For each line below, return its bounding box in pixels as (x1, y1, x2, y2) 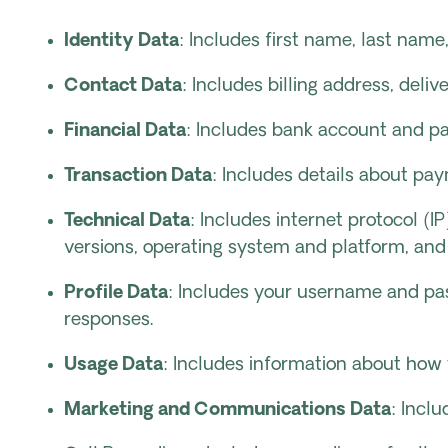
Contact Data (64, 77, 182, 96)
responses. (64, 311, 153, 330)
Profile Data (64, 284, 168, 303)
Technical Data (64, 212, 190, 231)
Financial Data (64, 122, 186, 141)
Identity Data (64, 32, 179, 51)
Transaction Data (64, 167, 212, 186)
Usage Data (64, 356, 163, 375)
